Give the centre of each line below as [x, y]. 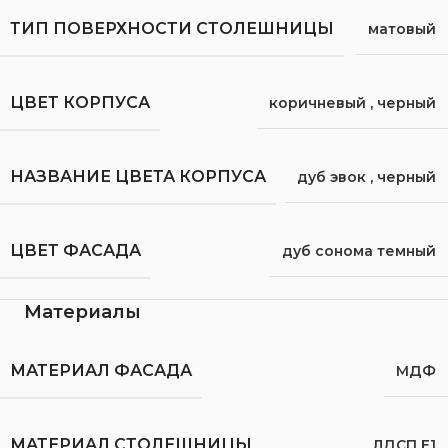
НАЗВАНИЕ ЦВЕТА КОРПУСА [138, 176]
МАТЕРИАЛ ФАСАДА [101, 370]
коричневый [317, 102]
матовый [402, 28]
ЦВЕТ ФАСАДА [75, 250]
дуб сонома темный [359, 250]
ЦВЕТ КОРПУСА [80, 102]
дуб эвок [331, 176]
